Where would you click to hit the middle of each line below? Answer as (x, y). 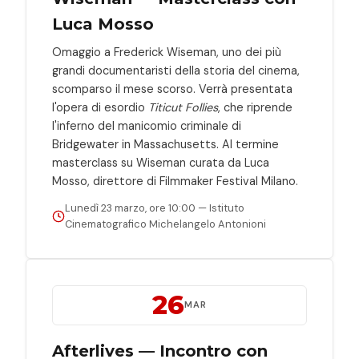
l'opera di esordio (100, 107)
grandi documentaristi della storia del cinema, (176, 70)
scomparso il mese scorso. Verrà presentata (172, 89)
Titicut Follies (183, 107)
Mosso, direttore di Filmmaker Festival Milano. (175, 181)
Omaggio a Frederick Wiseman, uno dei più (167, 52)
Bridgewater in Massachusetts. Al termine (165, 144)
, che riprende (255, 107)
